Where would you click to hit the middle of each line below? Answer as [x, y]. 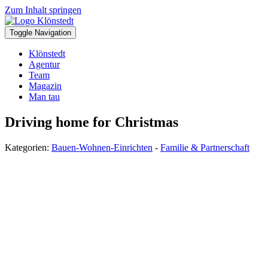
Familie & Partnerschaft [205, 147]
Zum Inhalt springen [43, 10]
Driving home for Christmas [92, 122]
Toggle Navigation [40, 33]
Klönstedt [47, 54]
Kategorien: [28, 147]
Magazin [45, 86]
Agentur [44, 64]
